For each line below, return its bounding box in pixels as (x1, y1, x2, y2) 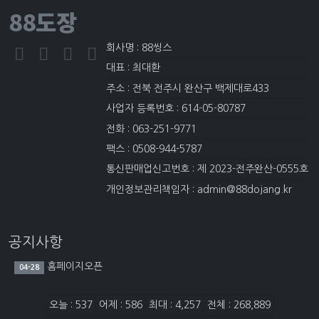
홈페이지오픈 (43, 261, 103, 271)
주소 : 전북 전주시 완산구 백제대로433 (105, 83, 269, 93)
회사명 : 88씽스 (105, 43, 172, 53)
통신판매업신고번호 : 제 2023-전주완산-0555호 (105, 164, 308, 174)
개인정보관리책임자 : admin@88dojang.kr (105, 184, 292, 194)
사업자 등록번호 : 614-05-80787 (105, 103, 246, 114)
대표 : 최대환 (105, 63, 160, 73)
